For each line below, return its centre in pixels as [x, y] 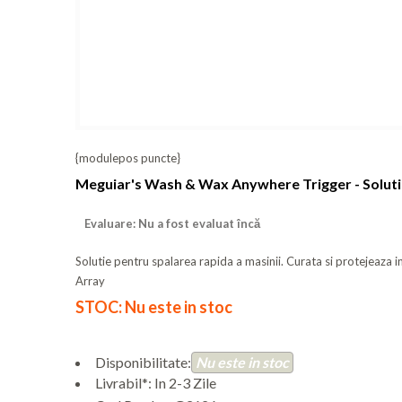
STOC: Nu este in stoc [154, 307]
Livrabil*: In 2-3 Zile [156, 383]
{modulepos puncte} [128, 157]
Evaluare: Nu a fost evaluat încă [172, 224]
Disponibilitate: [143, 363]
